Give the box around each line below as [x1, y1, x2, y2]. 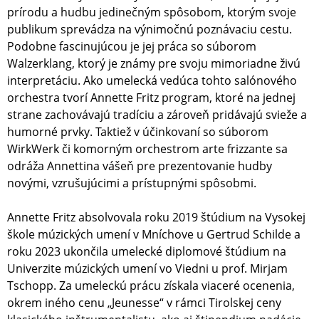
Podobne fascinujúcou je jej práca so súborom [7, 38, 256, 55]
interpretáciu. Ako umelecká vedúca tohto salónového [7, 73, 297, 89]
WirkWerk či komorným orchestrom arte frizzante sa [7, 141, 288, 157]
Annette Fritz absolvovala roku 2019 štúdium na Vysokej [7, 209, 305, 226]
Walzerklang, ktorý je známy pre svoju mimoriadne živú [7, 56, 300, 72]
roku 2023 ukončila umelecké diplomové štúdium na [7, 244, 286, 260]
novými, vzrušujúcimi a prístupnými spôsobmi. [7, 175, 262, 192]
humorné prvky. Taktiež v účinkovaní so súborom [7, 124, 268, 140]
